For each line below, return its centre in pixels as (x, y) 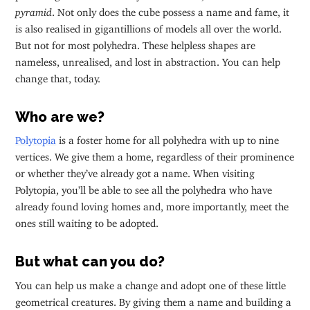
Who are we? (60, 117)
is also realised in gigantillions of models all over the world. (149, 26)
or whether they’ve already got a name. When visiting (135, 171)
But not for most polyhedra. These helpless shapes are (136, 42)
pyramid (34, 9)
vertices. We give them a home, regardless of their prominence (155, 154)
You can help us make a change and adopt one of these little (151, 282)
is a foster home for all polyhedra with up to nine (168, 138)
